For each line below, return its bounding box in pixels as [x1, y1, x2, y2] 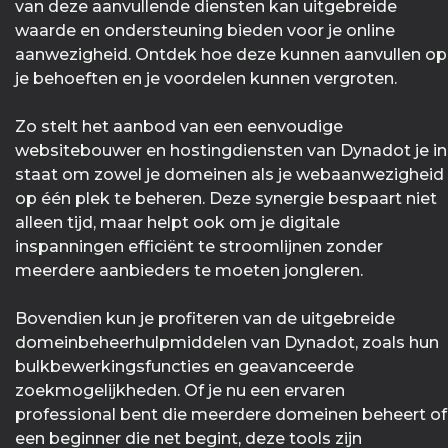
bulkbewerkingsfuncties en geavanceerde [15, 357, 354, 377]
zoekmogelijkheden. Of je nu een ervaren [15, 381, 345, 401]
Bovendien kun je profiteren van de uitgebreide [15, 309, 395, 329]
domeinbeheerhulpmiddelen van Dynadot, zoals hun [15, 333, 439, 353]
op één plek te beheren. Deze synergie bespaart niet [15, 189, 437, 209]
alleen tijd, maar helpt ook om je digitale [15, 213, 340, 233]
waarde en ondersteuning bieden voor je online [15, 21, 395, 41]
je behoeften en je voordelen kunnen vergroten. [15, 69, 397, 89]
